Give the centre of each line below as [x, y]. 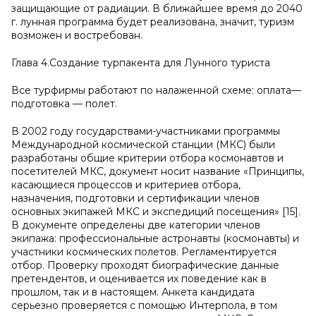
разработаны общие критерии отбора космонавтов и [147, 158]
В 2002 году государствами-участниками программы [146, 131]
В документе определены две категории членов [136, 225]
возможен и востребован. [77, 35]
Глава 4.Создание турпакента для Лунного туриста [141, 63]
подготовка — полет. [64, 104]
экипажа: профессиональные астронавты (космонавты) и [155, 238]
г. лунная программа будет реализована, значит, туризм [153, 22]
